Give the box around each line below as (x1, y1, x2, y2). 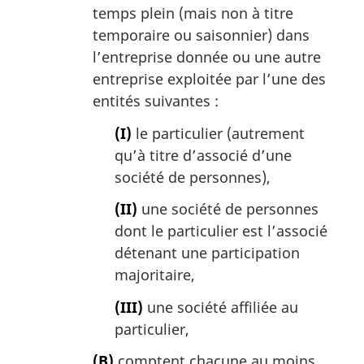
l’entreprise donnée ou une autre (93, 46, 321, 67)
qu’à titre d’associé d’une (115, 145, 292, 165)
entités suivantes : (93, 90, 219, 110)
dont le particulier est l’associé (115, 221, 327, 241)
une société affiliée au (143, 297, 298, 317)
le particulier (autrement (132, 123, 305, 143)
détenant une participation (115, 243, 300, 263)
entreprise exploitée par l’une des (93, 68, 326, 89)
